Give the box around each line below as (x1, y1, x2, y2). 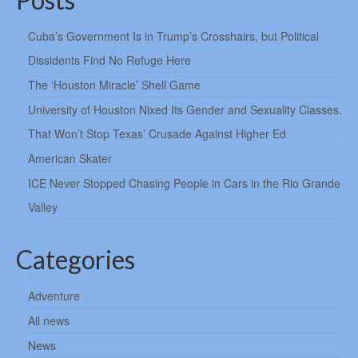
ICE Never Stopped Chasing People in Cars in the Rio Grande (28, 175, 340, 192)
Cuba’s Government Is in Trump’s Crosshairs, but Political (28, 28, 319, 45)
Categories (16, 244, 135, 276)
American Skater (28, 150, 112, 167)
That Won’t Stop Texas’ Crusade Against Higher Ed (28, 125, 289, 142)
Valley (28, 199, 58, 216)
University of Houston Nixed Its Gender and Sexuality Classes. (28, 101, 342, 118)
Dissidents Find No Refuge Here (28, 52, 191, 69)
